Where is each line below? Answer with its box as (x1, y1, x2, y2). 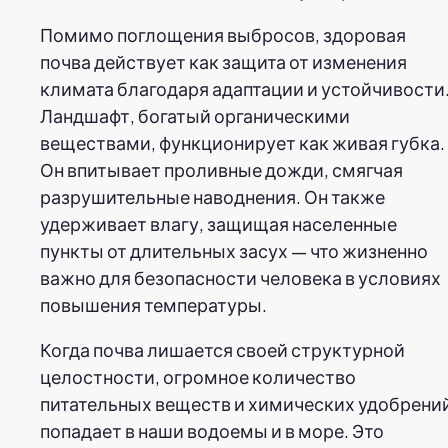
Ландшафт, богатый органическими (40, 103, 350, 127)
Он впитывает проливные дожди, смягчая (40, 157, 403, 181)
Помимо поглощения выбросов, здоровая (40, 22, 406, 46)
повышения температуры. (40, 292, 267, 316)
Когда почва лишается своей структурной (40, 337, 405, 361)
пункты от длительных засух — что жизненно (40, 238, 428, 262)
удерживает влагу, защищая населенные (40, 211, 397, 235)
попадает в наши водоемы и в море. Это (40, 418, 384, 442)
